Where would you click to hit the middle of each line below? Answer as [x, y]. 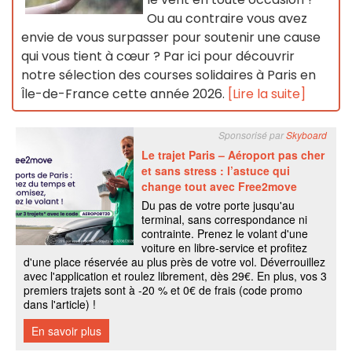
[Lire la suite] [267, 94]
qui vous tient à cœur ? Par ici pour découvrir [158, 57]
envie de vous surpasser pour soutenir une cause [171, 38]
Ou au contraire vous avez [227, 19]
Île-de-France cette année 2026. [125, 94]
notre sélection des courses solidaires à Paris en [169, 75]
